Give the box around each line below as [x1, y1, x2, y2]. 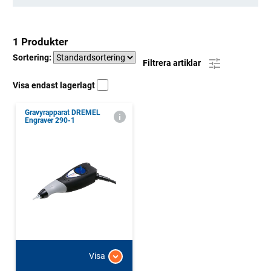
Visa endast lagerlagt [13, 80, 97, 90]
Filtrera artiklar [143, 57, 203, 68]
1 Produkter [13, 35, 68, 48]
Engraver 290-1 [25, 116, 75, 125]
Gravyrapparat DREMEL [25, 108, 100, 117]
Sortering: [13, 52, 53, 62]
